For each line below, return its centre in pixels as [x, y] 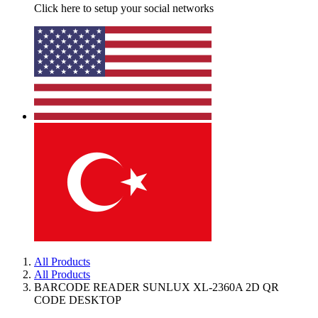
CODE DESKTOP [78, 300]
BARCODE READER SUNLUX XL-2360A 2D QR [157, 287]
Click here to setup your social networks [124, 8]
